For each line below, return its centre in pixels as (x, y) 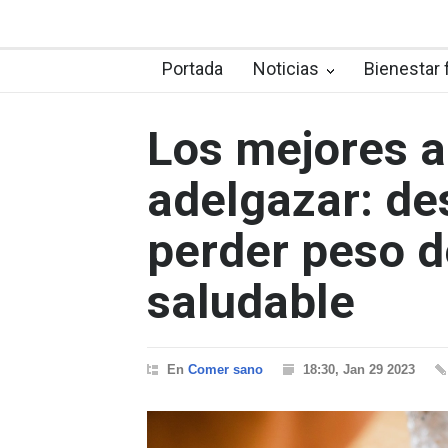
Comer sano (225, 370)
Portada (192, 69)
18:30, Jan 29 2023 (359, 370)
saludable (251, 302)
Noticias (286, 69)
